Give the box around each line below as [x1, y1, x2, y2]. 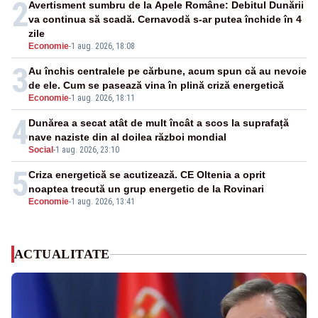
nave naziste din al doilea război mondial [28, 131, 226, 143]
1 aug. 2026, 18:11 [71, 93, 135, 104]
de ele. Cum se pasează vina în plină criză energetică [28, 79, 284, 92]
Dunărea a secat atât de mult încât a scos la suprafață [28, 117, 289, 129]
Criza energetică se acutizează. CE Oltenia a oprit [28, 169, 265, 181]
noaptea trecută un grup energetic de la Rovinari [28, 183, 264, 195]
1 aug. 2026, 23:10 [55, 145, 119, 155]
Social [28, 145, 53, 155]
